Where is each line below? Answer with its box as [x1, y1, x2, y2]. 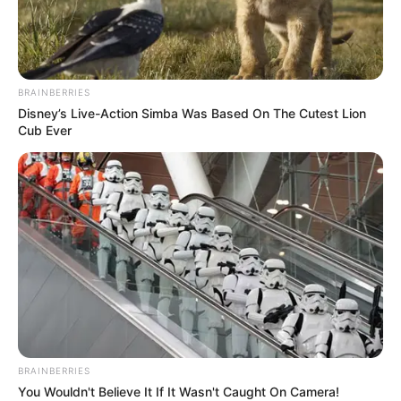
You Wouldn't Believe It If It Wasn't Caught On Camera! [18, 383, 339, 399]
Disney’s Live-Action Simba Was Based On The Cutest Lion [18, 105, 366, 121]
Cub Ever [18, 122, 72, 138]
